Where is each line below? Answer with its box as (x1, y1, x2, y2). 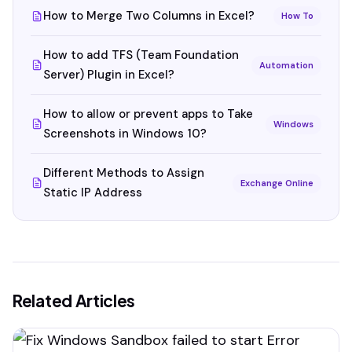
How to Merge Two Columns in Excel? (43, 8, 255, 24)
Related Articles (13, 290, 136, 311)
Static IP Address (43, 185, 142, 200)
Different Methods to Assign (43, 165, 204, 181)
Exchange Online (240, 177, 313, 189)
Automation (259, 59, 313, 71)
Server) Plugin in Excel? (43, 67, 174, 82)
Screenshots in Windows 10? (43, 126, 207, 141)
